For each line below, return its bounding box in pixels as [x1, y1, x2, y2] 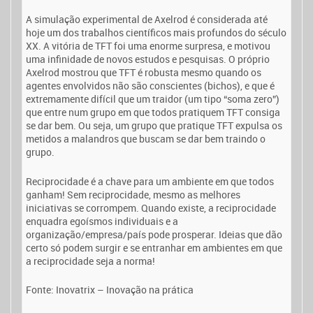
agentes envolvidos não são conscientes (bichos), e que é [26, 79, 275, 93]
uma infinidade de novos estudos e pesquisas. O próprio [26, 52, 270, 66]
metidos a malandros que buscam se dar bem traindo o [26, 132, 265, 146]
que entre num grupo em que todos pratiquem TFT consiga [26, 105, 280, 119]
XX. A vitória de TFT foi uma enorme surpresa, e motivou [26, 39, 270, 53]
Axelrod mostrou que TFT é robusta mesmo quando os [26, 66, 261, 80]
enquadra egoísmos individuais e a [26, 214, 178, 228]
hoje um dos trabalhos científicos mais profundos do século [26, 26, 286, 40]
